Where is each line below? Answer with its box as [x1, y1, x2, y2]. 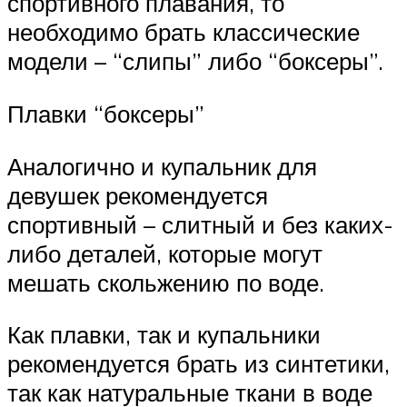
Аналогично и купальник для [7, 151, 317, 181]
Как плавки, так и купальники [7, 320, 321, 350]
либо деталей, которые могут [7, 238, 323, 268]
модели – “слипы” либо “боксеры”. [7, 46, 383, 76]
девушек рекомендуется [7, 180, 268, 210]
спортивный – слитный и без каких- [7, 209, 393, 239]
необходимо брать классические [7, 17, 360, 47]
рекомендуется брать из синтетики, [7, 349, 390, 379]
